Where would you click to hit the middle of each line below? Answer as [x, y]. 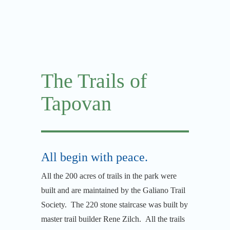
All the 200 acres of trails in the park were [109, 176]
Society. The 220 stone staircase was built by [114, 205]
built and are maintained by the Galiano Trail [113, 190]
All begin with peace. [94, 157]
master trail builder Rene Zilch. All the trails [113, 219]
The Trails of [94, 81]
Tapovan [76, 104]
